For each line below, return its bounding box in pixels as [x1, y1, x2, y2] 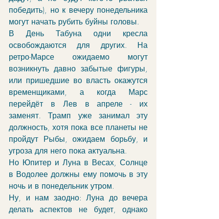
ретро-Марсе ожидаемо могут [9, 51, 148, 62]
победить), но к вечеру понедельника [9, 4, 148, 15]
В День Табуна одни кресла [9, 28, 148, 39]
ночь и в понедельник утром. [9, 180, 114, 191]
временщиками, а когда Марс [9, 87, 148, 97]
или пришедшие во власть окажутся [9, 75, 148, 86]
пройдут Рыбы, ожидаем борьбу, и [9, 133, 148, 144]
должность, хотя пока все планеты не [9, 122, 148, 132]
